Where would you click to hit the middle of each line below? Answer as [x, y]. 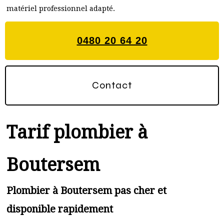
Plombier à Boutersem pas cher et [86, 190]
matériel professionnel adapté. [61, 8]
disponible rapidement [60, 209]
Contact [112, 85]
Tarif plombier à [77, 132]
